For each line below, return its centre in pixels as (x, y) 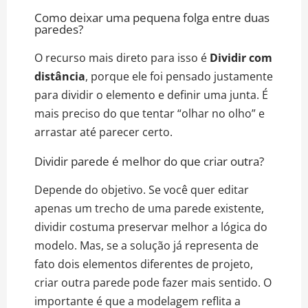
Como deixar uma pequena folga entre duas (152, 18)
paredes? (59, 30)
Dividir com (240, 58)
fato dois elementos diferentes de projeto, (144, 264)
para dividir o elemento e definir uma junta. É (151, 95)
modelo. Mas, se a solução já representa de (146, 246)
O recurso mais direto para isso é (121, 58)
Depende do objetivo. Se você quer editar (142, 190)
